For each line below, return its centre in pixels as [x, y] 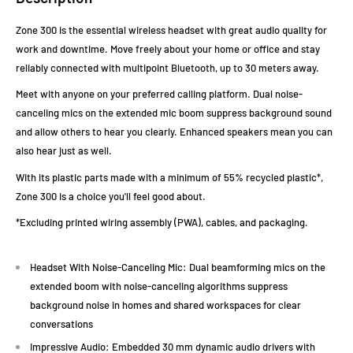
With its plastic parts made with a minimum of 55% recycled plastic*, [169, 177]
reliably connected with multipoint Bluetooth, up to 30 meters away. [167, 68]
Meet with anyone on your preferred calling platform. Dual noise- [159, 94]
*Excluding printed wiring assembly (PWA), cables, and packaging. [162, 222]
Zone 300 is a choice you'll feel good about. [111, 196]
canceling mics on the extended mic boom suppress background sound [174, 113]
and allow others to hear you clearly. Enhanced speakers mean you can [174, 132]
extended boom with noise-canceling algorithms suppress [159, 286]
